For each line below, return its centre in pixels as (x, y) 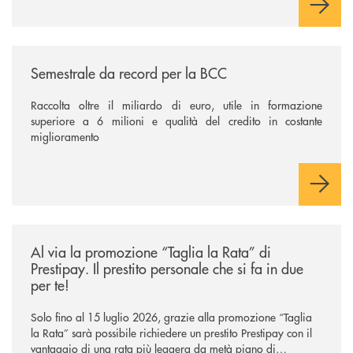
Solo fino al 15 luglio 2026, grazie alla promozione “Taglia (171, 316)
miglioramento (65, 136)
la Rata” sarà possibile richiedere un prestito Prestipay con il (171, 332)
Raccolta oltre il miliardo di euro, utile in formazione (176, 104)
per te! (50, 284)
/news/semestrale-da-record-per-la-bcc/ (108, 52)
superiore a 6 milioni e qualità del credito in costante (176, 120)
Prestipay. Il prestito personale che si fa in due (167, 268)
